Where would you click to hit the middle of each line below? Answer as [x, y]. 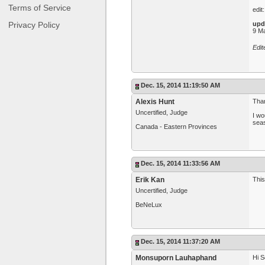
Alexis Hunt [155, 102]
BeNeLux [149, 205]
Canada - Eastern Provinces [176, 127]
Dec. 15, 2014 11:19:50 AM [180, 85]
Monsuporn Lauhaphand [176, 258]
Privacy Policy [34, 25]
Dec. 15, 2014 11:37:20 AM [180, 241]
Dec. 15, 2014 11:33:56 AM [180, 163]
